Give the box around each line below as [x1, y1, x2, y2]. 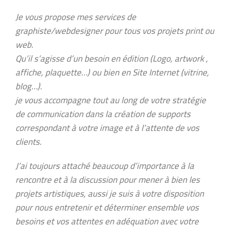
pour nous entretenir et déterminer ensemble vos [15, 199, 199, 216]
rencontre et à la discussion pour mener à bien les [15, 171, 200, 188]
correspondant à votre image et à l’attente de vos [15, 120, 199, 136]
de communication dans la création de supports [15, 106, 190, 122]
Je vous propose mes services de [15, 9, 136, 25]
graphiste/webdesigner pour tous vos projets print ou [15, 23, 214, 39]
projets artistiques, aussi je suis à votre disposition [15, 185, 204, 202]
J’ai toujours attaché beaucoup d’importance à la [15, 158, 194, 174]
